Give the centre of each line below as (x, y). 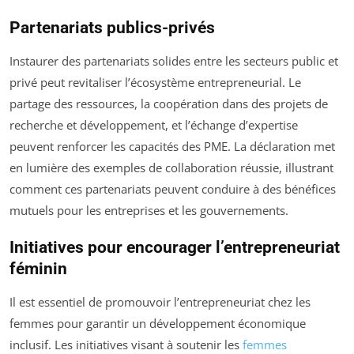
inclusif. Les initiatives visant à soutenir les (126, 345)
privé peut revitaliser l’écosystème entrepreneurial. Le (155, 82)
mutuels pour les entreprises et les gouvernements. (149, 210)
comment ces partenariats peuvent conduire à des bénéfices (173, 189)
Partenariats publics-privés (112, 28)
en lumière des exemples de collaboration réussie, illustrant (171, 168)
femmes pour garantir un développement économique (158, 323)
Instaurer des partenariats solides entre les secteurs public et (174, 61)
